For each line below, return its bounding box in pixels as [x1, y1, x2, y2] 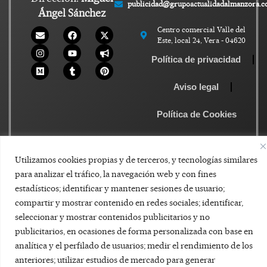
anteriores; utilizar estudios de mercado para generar [15, 254, 215, 265]
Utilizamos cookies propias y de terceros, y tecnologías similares [15, 154, 257, 165]
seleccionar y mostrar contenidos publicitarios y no [15, 211, 210, 222]
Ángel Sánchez [38, 6, 106, 19]
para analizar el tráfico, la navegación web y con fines [15, 168, 216, 179]
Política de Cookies [157, 108, 237, 119]
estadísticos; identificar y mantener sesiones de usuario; [15, 182, 225, 194]
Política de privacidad [151, 54, 241, 64]
